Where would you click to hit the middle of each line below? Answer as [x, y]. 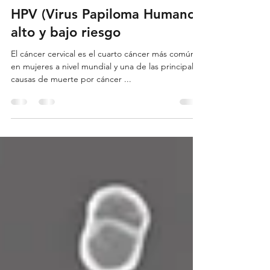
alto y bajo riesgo [66, 54]
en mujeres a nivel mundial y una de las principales [106, 88]
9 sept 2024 [29, 6]
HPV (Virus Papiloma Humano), [107, 36]
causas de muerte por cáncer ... [71, 101]
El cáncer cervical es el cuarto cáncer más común [103, 75]
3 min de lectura [83, 6]
